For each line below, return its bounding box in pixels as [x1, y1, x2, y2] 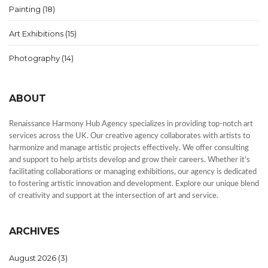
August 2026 [9, 253, 58, 263]
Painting [9, 4, 42, 14]
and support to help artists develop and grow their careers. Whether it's [9, 156, 250, 165]
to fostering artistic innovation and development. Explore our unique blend [9, 180, 259, 188]
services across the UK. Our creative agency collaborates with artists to [9, 132, 250, 141]
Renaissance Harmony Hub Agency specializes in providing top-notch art [9, 120, 253, 129]
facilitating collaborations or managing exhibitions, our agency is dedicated [9, 168, 257, 176]
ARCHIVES [9, 226, 60, 237]
